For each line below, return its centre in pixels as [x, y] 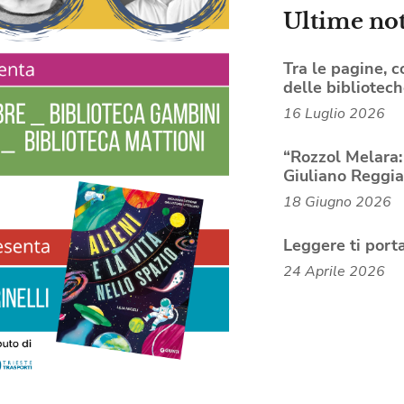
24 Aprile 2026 [334, 271]
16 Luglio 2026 [334, 113]
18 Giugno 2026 [337, 202]
